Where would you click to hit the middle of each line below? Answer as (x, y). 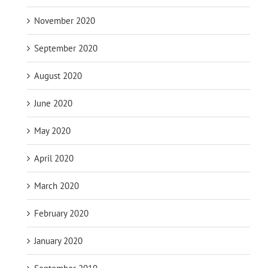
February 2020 (61, 213)
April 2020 (54, 158)
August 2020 (58, 75)
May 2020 (52, 130)
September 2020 (66, 48)
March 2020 (57, 185)
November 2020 (65, 20)
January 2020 (58, 240)
